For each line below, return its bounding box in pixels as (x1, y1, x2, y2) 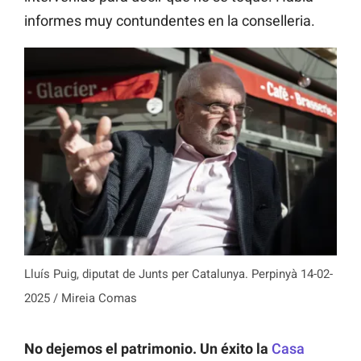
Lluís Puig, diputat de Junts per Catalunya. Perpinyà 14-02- (24, 267, 333, 282)
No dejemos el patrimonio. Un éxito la (24, 340, 272, 358)
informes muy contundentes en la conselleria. (24, 11, 315, 29)
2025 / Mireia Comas (24, 291, 137, 306)
